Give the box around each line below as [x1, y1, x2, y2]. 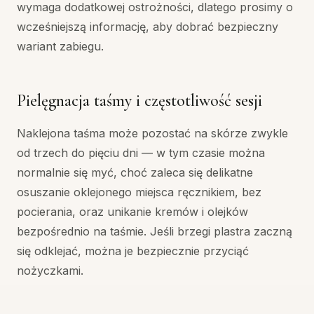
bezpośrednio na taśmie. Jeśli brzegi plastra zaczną [17, 224, 292, 238]
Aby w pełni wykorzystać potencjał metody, [17, 294, 249, 308]
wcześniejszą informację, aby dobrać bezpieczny [17, 19, 278, 34]
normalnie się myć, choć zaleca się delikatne [17, 165, 253, 179]
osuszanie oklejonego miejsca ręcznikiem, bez [17, 184, 261, 199]
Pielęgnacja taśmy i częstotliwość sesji [17, 90, 262, 111]
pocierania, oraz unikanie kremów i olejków [17, 204, 248, 219]
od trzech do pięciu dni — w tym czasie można [17, 145, 265, 160]
